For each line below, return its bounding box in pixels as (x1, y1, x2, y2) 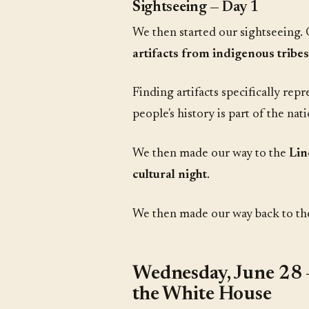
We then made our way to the (132, 147, 289, 161)
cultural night (132, 168, 207, 182)
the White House (132, 284, 272, 304)
